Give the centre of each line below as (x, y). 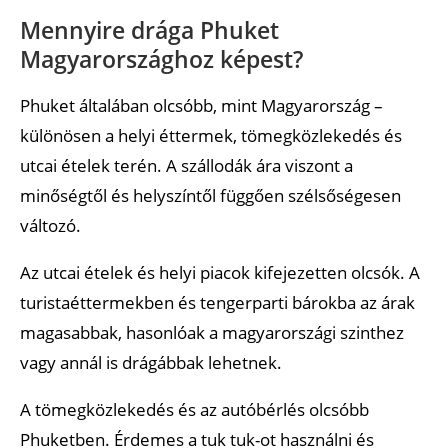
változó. (50, 225)
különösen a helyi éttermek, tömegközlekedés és (211, 135)
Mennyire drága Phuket (149, 29)
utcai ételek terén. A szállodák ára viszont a (186, 165)
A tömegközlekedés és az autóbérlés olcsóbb (194, 409)
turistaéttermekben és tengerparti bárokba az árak (217, 302)
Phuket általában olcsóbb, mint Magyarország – (201, 105)
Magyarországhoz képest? (161, 58)
